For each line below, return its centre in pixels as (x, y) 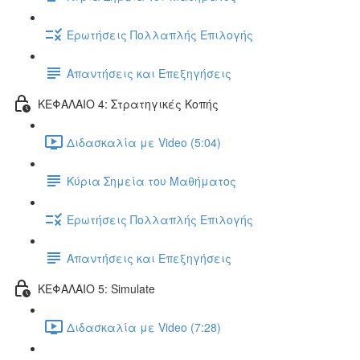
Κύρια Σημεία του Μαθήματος (151, 180)
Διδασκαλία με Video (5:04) (144, 142)
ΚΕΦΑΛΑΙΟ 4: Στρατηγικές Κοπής (128, 103)
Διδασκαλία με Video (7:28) (144, 327)
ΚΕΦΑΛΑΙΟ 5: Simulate (96, 288)
